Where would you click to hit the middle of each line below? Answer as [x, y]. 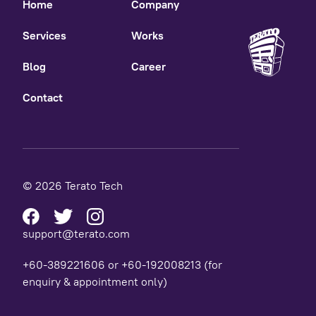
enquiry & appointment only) [95, 281]
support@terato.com [76, 233]
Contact [43, 97]
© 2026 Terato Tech [73, 186]
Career [148, 66]
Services [44, 35]
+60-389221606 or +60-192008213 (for [122, 265]
